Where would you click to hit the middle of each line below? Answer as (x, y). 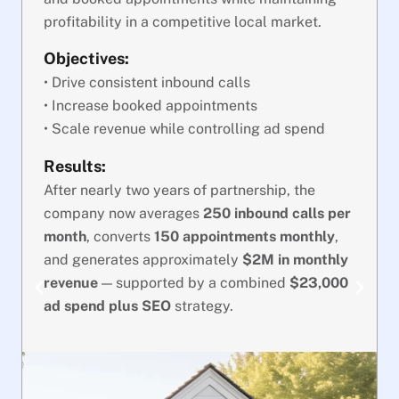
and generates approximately (143, 259)
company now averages (123, 213)
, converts (120, 236)
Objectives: (86, 59)
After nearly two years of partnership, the (179, 190)
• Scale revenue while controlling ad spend (184, 129)
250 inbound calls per (277, 213)
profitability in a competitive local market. (183, 21)
